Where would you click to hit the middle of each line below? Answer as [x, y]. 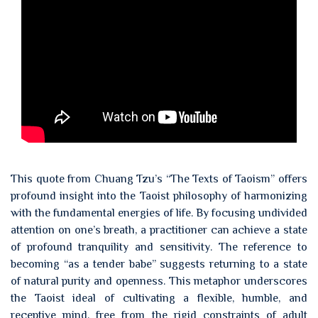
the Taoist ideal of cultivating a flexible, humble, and [159, 298]
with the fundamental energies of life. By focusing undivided [159, 213]
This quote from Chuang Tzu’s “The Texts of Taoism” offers [159, 179]
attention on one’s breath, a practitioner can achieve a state [159, 230]
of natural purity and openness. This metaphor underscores [159, 281]
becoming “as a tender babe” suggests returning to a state [159, 264]
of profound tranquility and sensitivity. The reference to [159, 247]
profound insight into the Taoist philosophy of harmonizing [159, 196]
